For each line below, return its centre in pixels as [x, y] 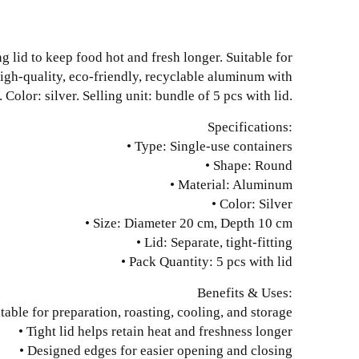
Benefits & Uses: [245, 292]
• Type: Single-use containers [210, 146]
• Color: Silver [252, 204]
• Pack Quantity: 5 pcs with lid [207, 261]
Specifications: [250, 127]
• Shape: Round [249, 165]
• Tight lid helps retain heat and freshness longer [155, 331]
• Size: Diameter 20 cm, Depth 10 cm [189, 223]
